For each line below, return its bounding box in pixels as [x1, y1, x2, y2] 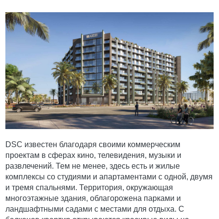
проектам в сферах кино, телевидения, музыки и [5, 151, 182, 160]
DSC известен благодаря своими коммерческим [5, 140, 181, 149]
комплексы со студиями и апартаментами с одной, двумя [5, 173, 213, 181]
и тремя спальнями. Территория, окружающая [5, 183, 174, 192]
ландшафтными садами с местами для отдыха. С [5, 205, 185, 214]
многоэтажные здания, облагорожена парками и [5, 194, 181, 203]
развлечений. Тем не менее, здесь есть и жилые [5, 162, 180, 171]
